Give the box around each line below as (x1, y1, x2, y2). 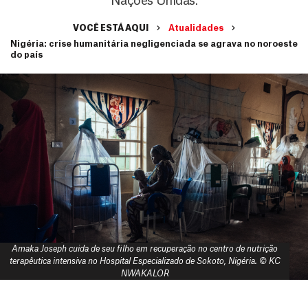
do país (10, 51, 43, 59)
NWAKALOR (120, 269, 169, 278)
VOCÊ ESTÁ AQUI (73, 24, 148, 32)
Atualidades (168, 24, 223, 32)
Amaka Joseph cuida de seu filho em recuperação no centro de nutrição (12, 245, 278, 253)
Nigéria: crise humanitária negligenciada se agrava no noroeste (10, 40, 298, 48)
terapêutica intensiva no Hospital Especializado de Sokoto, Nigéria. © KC (9, 257, 280, 265)
